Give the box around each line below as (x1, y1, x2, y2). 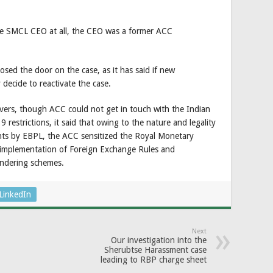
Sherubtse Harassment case (104, 245, 207, 255)
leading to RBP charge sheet (101, 255, 207, 265)
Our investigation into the (111, 235, 207, 246)
